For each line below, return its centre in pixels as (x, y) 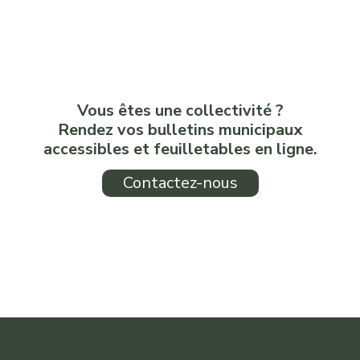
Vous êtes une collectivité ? (180, 110)
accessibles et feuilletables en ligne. (180, 149)
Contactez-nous (180, 182)
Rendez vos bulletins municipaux (180, 129)
